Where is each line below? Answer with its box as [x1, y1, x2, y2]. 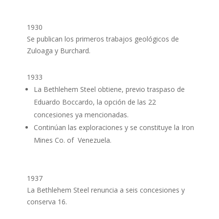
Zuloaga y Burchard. [26, 46, 90, 55]
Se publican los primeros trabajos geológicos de [26, 34, 179, 44]
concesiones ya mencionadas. [33, 110, 129, 119]
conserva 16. [26, 197, 67, 206]
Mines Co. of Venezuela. [33, 135, 111, 145]
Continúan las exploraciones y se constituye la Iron [33, 123, 194, 132]
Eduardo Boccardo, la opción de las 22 [33, 97, 156, 107]
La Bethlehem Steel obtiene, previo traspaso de [33, 85, 185, 94]
